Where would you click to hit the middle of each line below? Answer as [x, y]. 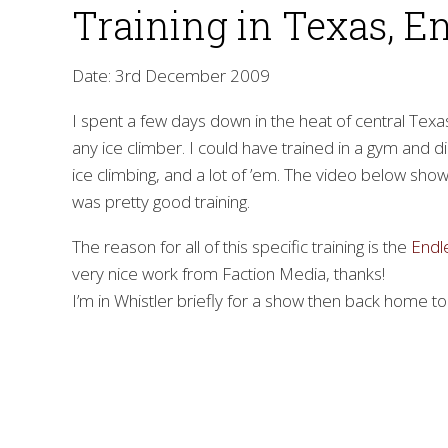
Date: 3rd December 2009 [171, 75]
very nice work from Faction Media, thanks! [228, 273]
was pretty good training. [161, 201]
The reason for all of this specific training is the [241, 246]
